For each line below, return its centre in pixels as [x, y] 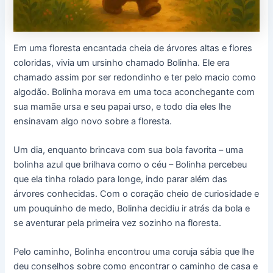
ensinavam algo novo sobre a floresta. [93, 121]
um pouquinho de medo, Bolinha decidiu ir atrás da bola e [132, 209]
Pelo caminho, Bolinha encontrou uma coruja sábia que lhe [134, 252]
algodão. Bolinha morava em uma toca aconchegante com [134, 92]
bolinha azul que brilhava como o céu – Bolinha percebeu [130, 165]
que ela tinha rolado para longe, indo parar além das [121, 179]
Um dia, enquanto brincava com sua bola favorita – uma [129, 150]
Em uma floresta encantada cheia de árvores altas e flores [133, 48]
